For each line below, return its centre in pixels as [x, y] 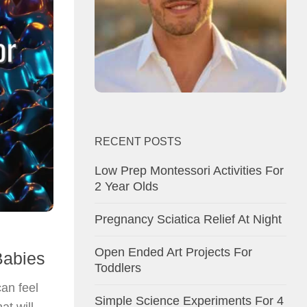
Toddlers [118, 268]
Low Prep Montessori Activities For [189, 170]
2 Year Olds [126, 186]
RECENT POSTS [138, 141]
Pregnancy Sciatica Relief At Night [188, 219]
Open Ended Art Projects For [173, 252]
